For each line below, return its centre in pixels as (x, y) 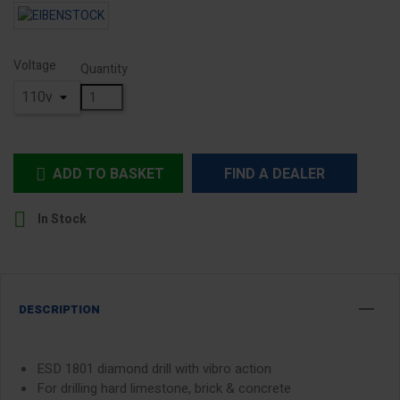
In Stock (61, 219)
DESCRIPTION (59, 309)
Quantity (104, 69)
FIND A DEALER (275, 174)
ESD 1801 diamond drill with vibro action (154, 369)
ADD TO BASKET (108, 174)
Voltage (35, 66)
